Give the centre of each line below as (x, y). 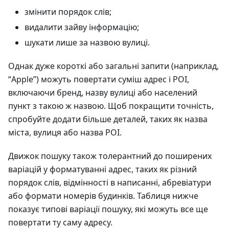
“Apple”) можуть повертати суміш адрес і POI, (99, 79)
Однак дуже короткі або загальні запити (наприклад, (113, 66)
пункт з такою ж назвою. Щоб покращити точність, (111, 106)
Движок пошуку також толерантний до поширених (110, 156)
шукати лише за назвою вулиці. (87, 43)
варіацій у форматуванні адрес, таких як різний (102, 169)
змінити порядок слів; (68, 12)
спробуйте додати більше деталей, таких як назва (108, 119)
